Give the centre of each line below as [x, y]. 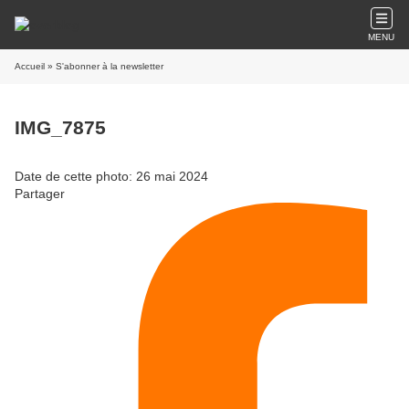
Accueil [30, 66]
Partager [40, 193]
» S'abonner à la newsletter [104, 66]
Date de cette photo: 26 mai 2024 [111, 176]
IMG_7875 [60, 128]
